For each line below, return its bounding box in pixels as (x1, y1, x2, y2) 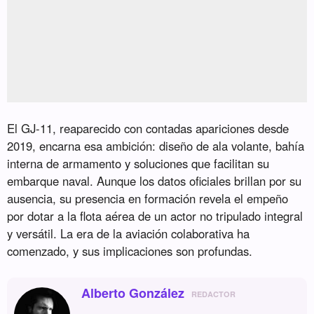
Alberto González (81, 284, 185, 303)
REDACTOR (191, 289, 236, 300)
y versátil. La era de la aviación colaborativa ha (7, 225, 250, 243)
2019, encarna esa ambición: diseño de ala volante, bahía (7, 137, 305, 155)
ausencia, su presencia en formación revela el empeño (7, 190, 289, 207)
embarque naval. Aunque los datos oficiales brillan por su (7, 172, 302, 190)
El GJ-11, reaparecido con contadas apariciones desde (7, 120, 289, 137)
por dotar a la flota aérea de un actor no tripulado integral (7, 207, 303, 225)
